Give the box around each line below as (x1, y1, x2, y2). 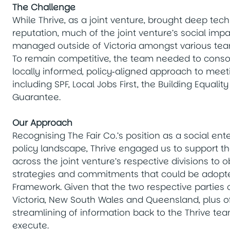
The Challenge (12, 1, 75, 13)
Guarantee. (12, 91, 63, 103)
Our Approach (12, 117, 72, 129)
